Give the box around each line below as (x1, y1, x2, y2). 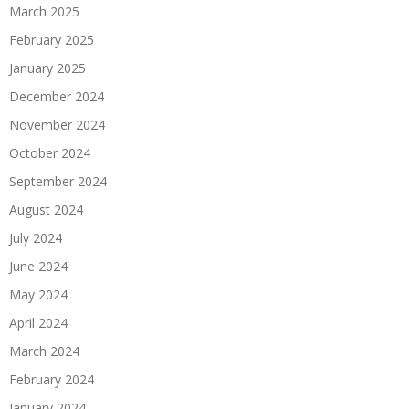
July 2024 (9, 228, 62, 246)
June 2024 (9, 257, 68, 275)
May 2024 (9, 285, 68, 303)
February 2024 (9, 370, 94, 388)
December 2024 (9, 87, 104, 105)
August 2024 (9, 200, 83, 218)
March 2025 (9, 2, 79, 20)
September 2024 (9, 172, 107, 190)
